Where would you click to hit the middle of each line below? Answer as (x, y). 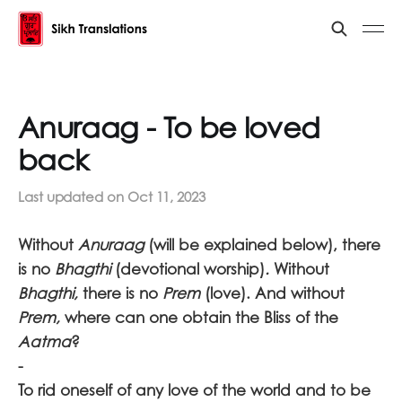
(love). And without (275, 293)
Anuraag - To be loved (169, 127)
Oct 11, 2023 (166, 197)
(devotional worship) (190, 269)
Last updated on (73, 197)
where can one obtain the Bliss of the (201, 317)
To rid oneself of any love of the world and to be (194, 390)
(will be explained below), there (264, 245)
